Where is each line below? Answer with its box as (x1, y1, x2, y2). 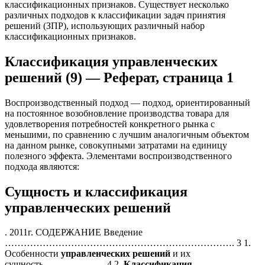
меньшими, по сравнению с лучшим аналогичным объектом (5, 129, 249, 140)
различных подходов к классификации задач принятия (5, 9, 225, 20)
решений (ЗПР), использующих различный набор (5, 20, 205, 31)
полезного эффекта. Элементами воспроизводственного (5, 150, 232, 161)
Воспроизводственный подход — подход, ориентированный (5, 97, 250, 108)
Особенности (5, 248, 61, 259)
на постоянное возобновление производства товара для (5, 108, 229, 118)
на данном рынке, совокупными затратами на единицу (5, 140, 227, 150)
